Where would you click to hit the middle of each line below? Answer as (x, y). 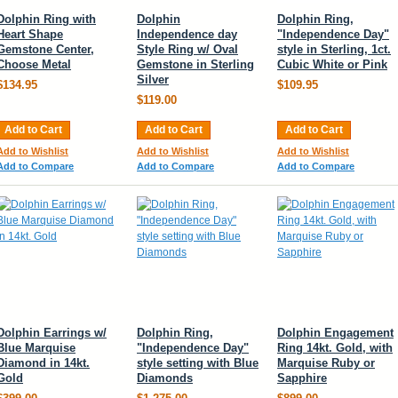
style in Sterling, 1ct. (334, 49)
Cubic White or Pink (332, 64)
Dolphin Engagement (335, 333)
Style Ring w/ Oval (187, 49)
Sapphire (302, 378)
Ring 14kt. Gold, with (335, 348)
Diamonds (165, 378)
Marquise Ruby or (326, 363)
